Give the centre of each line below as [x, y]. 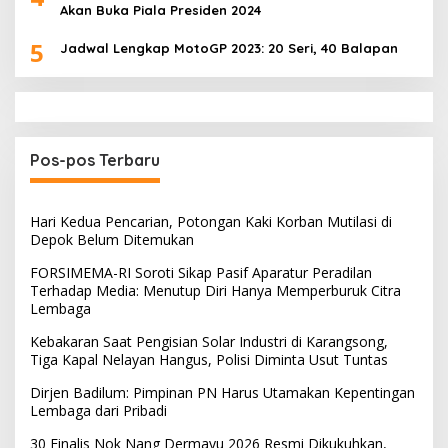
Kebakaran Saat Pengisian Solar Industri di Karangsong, [209, 341]
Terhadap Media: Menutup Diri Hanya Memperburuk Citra [215, 290]
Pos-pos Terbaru [95, 159]
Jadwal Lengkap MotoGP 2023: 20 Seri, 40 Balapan [229, 47]
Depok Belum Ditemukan [112, 239]
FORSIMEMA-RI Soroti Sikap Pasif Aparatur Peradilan [201, 272]
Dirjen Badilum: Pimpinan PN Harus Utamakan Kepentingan [222, 392]
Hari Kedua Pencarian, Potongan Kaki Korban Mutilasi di [211, 221]
